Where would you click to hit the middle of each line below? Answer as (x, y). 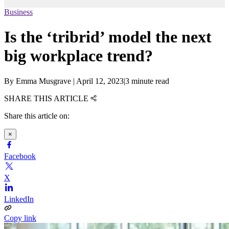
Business (18, 12)
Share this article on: (37, 116)
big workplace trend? (78, 56)
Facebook (20, 156)
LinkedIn (19, 199)
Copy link (20, 218)
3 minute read (147, 81)
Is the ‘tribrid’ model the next (108, 37)
